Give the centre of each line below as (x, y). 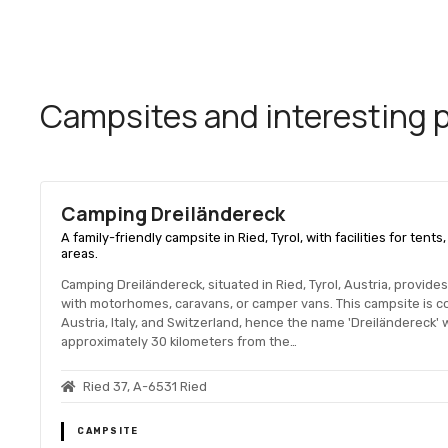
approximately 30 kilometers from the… (179, 341)
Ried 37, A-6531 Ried (145, 386)
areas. (80, 254)
